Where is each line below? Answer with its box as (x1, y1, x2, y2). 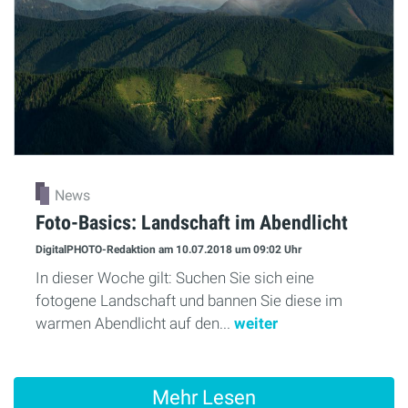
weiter (234, 313, 278, 332)
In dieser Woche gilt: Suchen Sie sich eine (36, 268, 314, 287)
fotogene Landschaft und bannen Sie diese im (36, 291, 342, 310)
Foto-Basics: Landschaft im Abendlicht (36, 209, 348, 234)
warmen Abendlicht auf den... (36, 313, 234, 332)
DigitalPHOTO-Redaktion (36, 243, 158, 257)
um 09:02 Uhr (235, 243, 301, 257)
